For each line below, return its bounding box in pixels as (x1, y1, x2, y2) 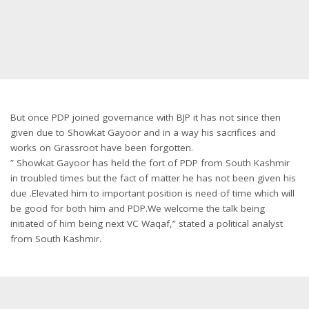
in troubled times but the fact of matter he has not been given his (10, 172, 296, 184)
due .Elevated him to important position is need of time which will (10, 187, 295, 199)
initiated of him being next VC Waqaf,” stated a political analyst (10, 217, 283, 230)
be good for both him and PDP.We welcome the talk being (10, 202, 265, 215)
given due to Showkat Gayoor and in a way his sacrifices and (10, 126, 276, 139)
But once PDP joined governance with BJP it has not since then (10, 111, 281, 123)
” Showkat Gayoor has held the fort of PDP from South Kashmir (10, 157, 290, 169)
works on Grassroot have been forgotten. (10, 141, 193, 154)
